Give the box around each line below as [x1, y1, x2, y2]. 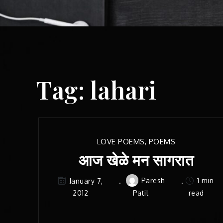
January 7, [69, 176, 103, 185]
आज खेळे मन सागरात [78, 150, 194, 170]
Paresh [141, 176, 165, 185]
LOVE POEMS [97, 137, 145, 147]
